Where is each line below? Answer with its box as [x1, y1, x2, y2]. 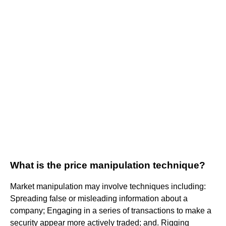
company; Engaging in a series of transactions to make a [10, 206, 211, 215]
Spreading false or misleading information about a [10, 194, 188, 203]
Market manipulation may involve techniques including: [10, 182, 206, 191]
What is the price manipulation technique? [10, 159, 205, 171]
